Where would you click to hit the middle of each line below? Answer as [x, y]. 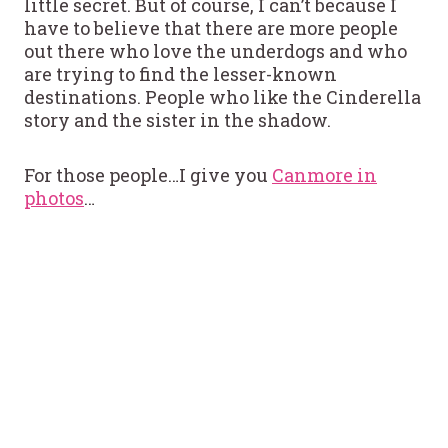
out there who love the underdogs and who [215, 50]
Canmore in [324, 174]
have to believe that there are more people [211, 27]
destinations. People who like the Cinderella [222, 96]
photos [54, 197]
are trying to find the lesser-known [180, 73]
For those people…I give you [148, 174]
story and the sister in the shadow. [177, 119]
